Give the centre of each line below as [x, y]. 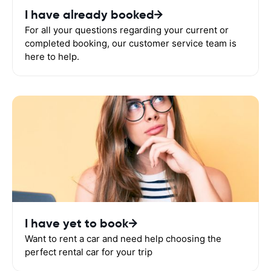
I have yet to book [77, 223]
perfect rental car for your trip [89, 252]
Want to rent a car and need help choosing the [123, 239]
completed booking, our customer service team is [131, 43]
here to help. [52, 57]
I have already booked [90, 15]
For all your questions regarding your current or [127, 30]
